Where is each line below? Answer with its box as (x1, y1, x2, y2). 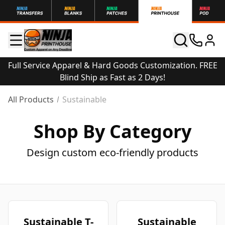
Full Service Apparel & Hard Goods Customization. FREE (8, 60, 217, 71)
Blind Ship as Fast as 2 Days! (60, 72, 165, 83)
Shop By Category (34, 119, 191, 144)
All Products (8, 94, 54, 105)
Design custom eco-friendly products (27, 146, 198, 159)
